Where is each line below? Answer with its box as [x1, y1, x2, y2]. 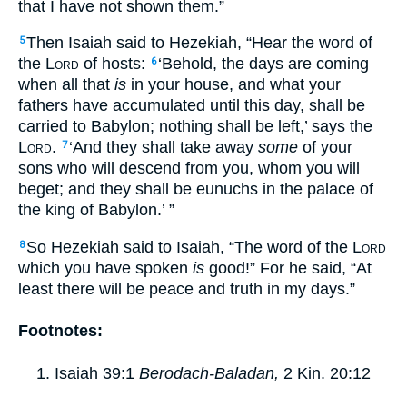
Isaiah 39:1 [55, 363, 134, 382]
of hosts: [79, 55, 150, 74]
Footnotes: [18, 322, 103, 341]
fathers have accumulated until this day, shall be [18, 96, 365, 115]
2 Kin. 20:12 [283, 363, 371, 382]
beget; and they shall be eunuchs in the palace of [18, 180, 373, 199]
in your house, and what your [126, 75, 341, 94]
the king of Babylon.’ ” [18, 201, 174, 220]
